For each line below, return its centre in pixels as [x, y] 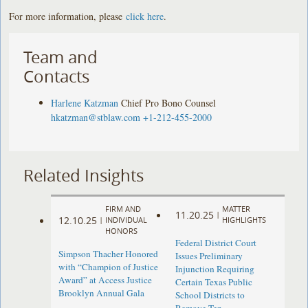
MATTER [236, 209]
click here [145, 16]
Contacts [57, 76]
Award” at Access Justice [106, 280]
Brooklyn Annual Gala [102, 293]
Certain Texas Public [213, 282]
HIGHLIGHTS [244, 220]
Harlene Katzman [85, 102]
